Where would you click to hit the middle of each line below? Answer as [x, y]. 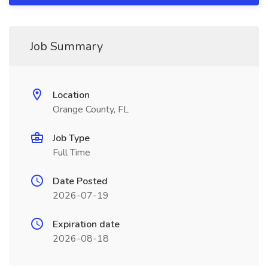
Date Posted [80, 181]
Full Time [71, 153]
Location [71, 95]
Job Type [71, 138]
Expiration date [86, 224]
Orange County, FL [91, 109]
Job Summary [66, 46]
